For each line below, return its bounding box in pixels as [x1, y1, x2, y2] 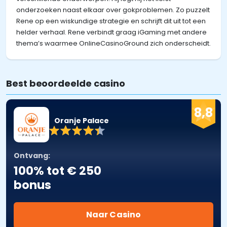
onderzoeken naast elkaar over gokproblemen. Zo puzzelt [16, 5, 210, 15]
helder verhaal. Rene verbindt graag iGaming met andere [16, 27, 207, 37]
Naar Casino [86, 208, 141, 220]
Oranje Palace [54, 115, 109, 126]
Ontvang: [14, 150, 50, 161]
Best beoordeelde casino [6, 77, 126, 90]
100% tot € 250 [14, 162, 101, 179]
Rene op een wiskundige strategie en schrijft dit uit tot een [16, 16, 206, 26]
